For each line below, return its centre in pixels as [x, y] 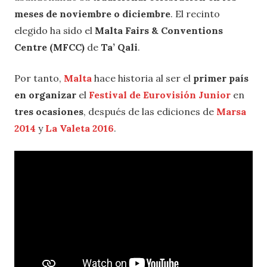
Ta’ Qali [119, 47]
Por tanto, [39, 78]
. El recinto [195, 14]
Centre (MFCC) [51, 47]
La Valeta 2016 [80, 128]
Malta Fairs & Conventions [159, 31]
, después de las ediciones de [150, 112]
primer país [221, 78]
